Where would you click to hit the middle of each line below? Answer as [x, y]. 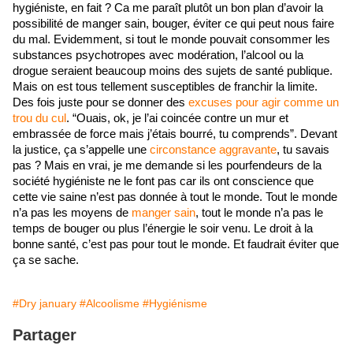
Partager [45, 335]
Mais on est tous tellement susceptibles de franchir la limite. [165, 87]
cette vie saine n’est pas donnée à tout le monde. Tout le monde [175, 197]
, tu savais [303, 150]
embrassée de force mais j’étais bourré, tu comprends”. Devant [175, 134]
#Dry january [45, 304]
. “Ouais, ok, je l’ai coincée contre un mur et [177, 119]
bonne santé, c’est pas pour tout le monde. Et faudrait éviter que [176, 245]
